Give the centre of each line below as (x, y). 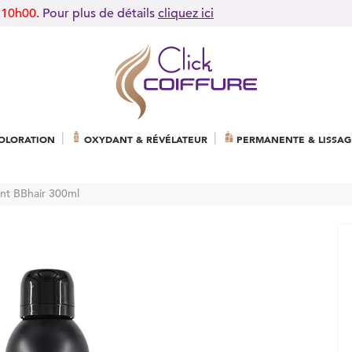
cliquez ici (186, 13)
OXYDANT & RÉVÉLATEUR (146, 139)
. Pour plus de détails (97, 13)
